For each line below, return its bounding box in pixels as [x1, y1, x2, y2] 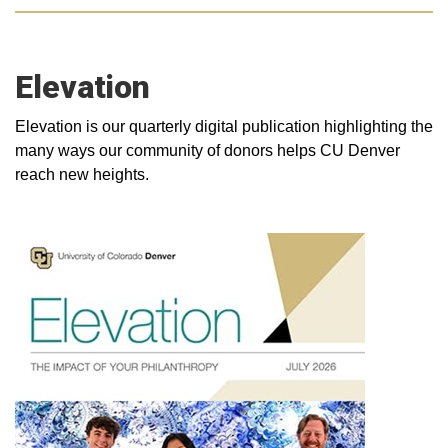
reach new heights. [15, 165, 153, 183]
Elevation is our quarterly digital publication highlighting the [15, 117, 433, 135]
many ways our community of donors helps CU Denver [15, 141, 400, 159]
